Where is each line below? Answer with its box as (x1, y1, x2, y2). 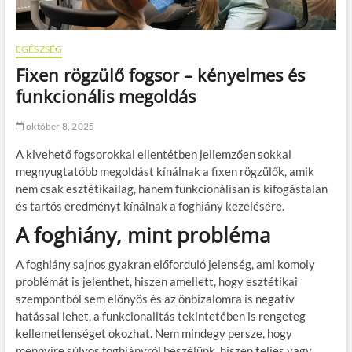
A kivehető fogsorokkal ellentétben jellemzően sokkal (15, 147, 291, 162)
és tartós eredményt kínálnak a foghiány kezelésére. (15, 199, 284, 214)
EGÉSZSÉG (15, 43, 63, 56)
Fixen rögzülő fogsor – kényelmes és (15, 63, 305, 87)
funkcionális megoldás (15, 84, 196, 108)
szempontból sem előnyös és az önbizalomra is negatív (15, 291, 295, 306)
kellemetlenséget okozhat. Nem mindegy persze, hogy (15, 326, 292, 341)
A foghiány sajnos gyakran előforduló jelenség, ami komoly (15, 257, 315, 272)
